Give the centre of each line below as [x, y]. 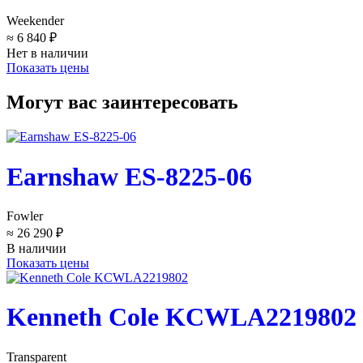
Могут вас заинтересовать [122, 102]
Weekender [35, 21]
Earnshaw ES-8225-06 [129, 176]
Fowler [25, 216]
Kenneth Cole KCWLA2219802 [181, 317]
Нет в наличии [47, 53]
